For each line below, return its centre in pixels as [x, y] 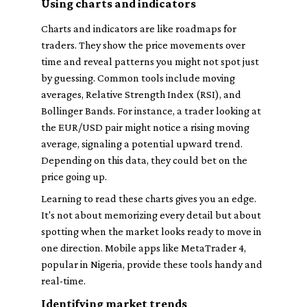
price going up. [74, 176]
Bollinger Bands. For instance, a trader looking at [151, 111]
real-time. [63, 281]
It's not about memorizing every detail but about [151, 215]
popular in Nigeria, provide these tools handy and [152, 264]
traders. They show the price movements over [143, 45]
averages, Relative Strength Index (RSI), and [141, 94]
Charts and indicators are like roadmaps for [139, 28]
